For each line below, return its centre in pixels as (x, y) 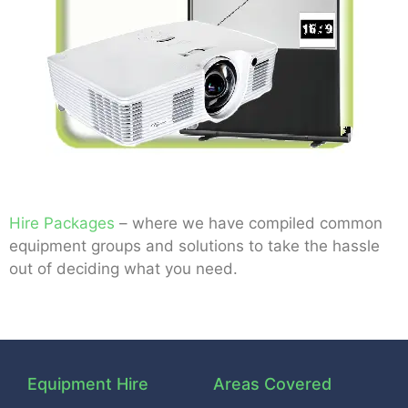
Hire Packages (62, 224)
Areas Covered (272, 383)
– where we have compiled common (249, 224)
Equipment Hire (88, 383)
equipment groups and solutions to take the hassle (194, 246)
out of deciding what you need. (123, 269)
